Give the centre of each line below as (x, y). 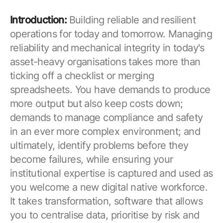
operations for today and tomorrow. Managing (111, 34)
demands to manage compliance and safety (107, 117)
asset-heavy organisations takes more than (105, 61)
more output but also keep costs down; (97, 103)
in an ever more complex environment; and (105, 131)
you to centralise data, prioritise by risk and (105, 215)
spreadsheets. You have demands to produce (110, 89)
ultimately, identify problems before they (99, 145)
